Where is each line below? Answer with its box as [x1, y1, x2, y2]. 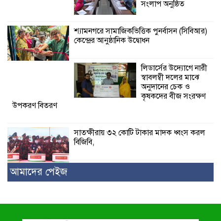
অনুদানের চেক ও [141, 82, 190, 92]
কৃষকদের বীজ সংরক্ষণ [141, 91, 206, 102]
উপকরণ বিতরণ [12, 101, 57, 111]
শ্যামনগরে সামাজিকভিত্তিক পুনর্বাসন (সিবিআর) [74, 26, 208, 37]
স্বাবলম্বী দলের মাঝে [141, 73, 199, 83]
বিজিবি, [74, 137, 95, 147]
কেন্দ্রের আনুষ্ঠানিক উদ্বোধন [74, 36, 150, 46]
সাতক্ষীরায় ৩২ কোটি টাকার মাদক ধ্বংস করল [74, 128, 206, 138]
